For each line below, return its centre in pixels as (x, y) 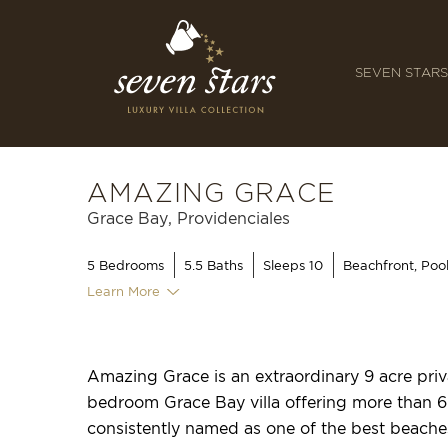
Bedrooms (129, 265)
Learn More (123, 291)
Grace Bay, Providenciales (188, 218)
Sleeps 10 (293, 265)
